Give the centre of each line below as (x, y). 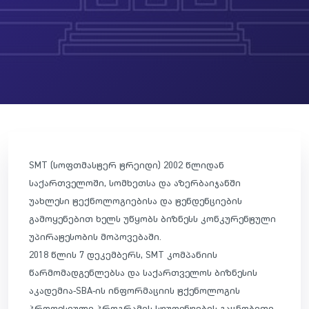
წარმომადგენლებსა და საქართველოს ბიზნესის (143, 272)
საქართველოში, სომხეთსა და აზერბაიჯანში (135, 182)
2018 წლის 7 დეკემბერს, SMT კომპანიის (123, 254)
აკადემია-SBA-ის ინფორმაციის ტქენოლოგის (134, 290)
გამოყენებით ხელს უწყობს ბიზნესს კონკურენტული (152, 218)
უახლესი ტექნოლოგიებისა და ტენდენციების (136, 200)
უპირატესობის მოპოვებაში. (95, 236)
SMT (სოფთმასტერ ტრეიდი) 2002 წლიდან (127, 165)
